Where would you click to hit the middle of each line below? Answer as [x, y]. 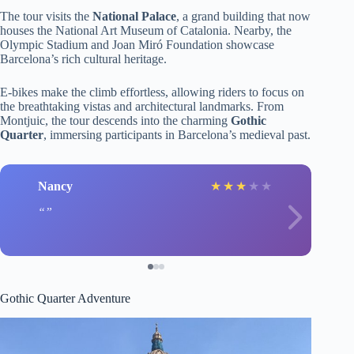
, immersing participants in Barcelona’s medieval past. [177, 135]
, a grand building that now [243, 17]
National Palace [134, 17]
